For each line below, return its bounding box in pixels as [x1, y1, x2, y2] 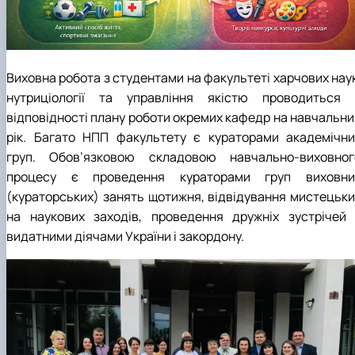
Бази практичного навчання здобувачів [121, 14, 328, 29]
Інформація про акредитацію [121, 31, 269, 45]
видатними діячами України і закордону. [6, 227, 244, 246]
